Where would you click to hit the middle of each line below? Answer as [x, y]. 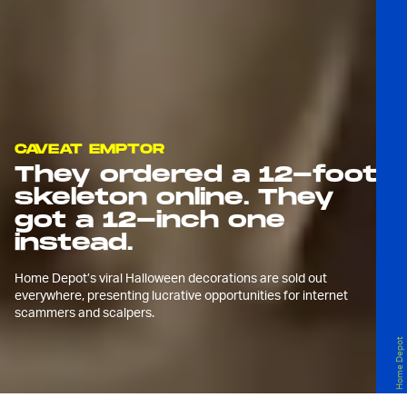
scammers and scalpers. [84, 312]
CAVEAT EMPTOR [89, 149]
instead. [74, 243]
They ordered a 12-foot [196, 175]
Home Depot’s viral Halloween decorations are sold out [171, 278]
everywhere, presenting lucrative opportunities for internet [181, 295]
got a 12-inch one [150, 220]
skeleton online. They [174, 198]
